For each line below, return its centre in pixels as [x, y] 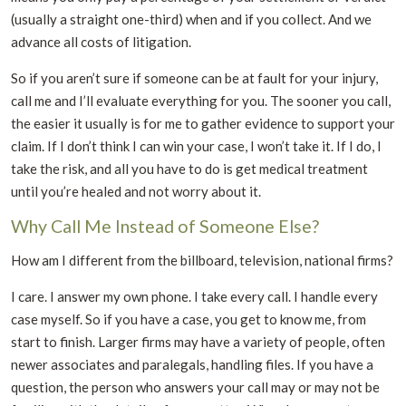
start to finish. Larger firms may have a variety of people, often [198, 341]
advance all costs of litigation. [101, 41]
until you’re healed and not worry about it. [136, 191]
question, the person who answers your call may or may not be [195, 387]
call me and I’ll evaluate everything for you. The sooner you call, [201, 100]
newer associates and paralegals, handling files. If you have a [192, 364]
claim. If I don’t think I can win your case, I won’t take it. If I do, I [196, 145]
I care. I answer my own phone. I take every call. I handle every [194, 296]
